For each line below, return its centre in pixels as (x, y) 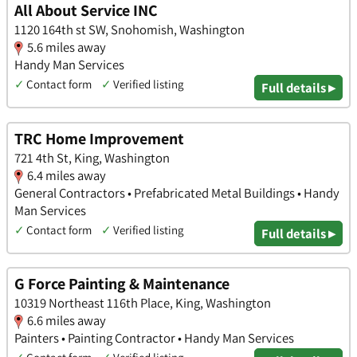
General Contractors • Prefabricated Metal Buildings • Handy (177, 192)
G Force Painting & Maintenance (122, 284)
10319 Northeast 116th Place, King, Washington (143, 303)
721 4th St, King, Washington (92, 157)
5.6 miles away (67, 47)
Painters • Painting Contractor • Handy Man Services (154, 338)
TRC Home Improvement (99, 138)
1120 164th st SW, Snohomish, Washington (129, 30)
